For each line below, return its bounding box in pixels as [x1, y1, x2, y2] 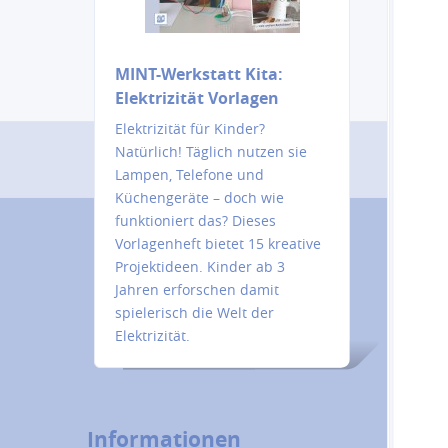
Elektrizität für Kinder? [114, 119, 265, 138]
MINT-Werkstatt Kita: [114, 63, 283, 85]
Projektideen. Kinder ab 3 [114, 257, 285, 276]
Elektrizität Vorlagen [114, 87, 279, 109]
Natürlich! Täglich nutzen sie [114, 142, 307, 161]
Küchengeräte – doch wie [114, 188, 284, 207]
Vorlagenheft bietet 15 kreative [114, 234, 321, 253]
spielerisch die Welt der [114, 303, 274, 322]
